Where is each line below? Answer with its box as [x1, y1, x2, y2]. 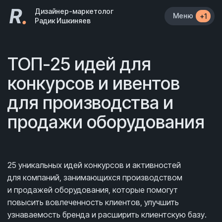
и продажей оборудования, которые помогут [7, 185, 178, 195]
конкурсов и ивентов [7, 72, 180, 94]
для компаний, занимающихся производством [7, 172, 182, 182]
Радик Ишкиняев [35, 16, 91, 25]
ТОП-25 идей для [7, 53, 151, 75]
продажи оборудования [7, 111, 205, 133]
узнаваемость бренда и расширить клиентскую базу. [7, 210, 207, 220]
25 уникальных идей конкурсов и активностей [7, 160, 181, 170]
